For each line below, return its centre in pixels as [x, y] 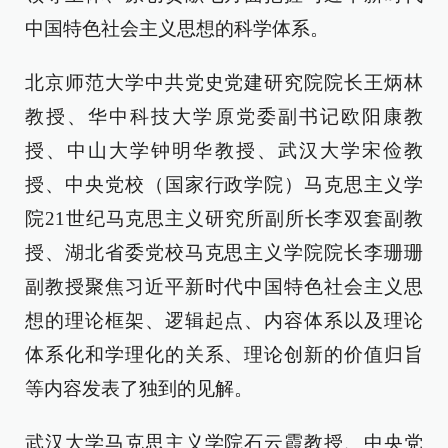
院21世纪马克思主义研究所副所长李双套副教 [224, 218]
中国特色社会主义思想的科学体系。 [177, 28]
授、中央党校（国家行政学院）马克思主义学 [224, 184]
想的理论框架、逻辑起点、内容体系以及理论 [224, 320]
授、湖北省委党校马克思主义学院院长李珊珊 [224, 252]
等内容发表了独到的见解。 [139, 388]
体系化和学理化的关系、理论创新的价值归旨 [224, 354]
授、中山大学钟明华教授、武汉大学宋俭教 [224, 150]
